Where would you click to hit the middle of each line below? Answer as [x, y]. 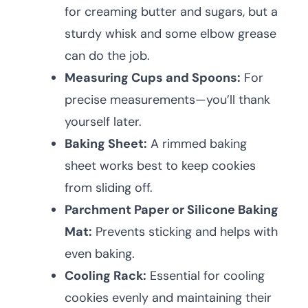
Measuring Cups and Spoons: [153, 78]
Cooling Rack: [106, 276]
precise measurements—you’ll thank [167, 100]
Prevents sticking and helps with [185, 232]
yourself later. [103, 122]
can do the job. [107, 56]
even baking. [100, 254]
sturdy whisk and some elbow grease [170, 34]
